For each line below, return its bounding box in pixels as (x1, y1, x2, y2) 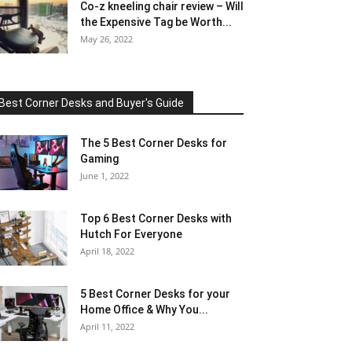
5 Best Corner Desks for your (80, 288, 230, 300)
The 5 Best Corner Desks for (80, 137, 227, 149)
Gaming (80, 152, 119, 165)
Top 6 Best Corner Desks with (80, 212, 232, 225)
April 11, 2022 (80, 321, 134, 332)
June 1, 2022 (80, 170, 129, 181)
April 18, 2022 (80, 245, 134, 257)
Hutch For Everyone (80, 228, 182, 240)
